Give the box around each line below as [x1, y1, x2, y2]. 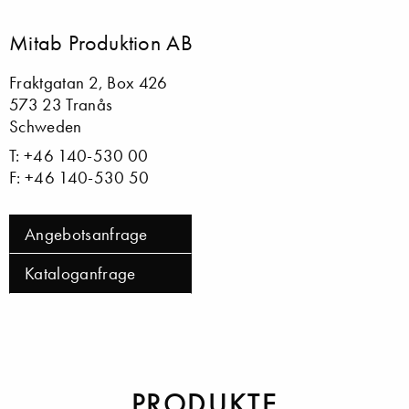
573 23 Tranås [9, 93, 113, 115]
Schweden [9, 115, 82, 137]
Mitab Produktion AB [9, 28, 194, 56]
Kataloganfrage [25, 263, 136, 285]
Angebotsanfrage [25, 223, 148, 245]
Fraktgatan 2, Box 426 [9, 71, 168, 93]
